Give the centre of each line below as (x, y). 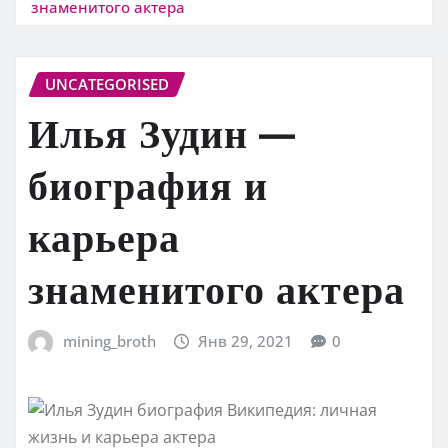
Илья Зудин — (162, 132)
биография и (148, 184)
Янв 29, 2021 (246, 341)
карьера (104, 236)
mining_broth (109, 341)
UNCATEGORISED (107, 83)
